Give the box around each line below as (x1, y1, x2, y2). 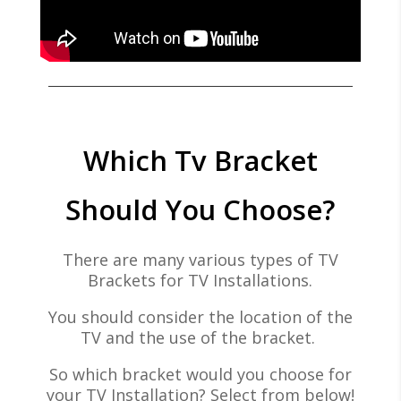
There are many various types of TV (62, 248, 338, 270)
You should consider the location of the (47, 305, 353, 328)
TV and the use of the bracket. (81, 326, 320, 348)
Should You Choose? (65, 190, 336, 228)
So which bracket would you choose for (48, 363, 352, 385)
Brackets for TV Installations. (88, 269, 313, 291)
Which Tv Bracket (82, 141, 318, 179)
